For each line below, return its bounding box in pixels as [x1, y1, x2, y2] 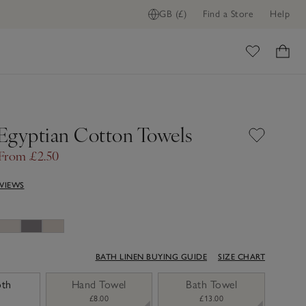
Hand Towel [71, 277, 126, 291]
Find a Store [203, 8, 253, 20]
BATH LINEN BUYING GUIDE [95, 251, 207, 262]
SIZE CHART [218, 251, 265, 262]
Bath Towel [186, 277, 238, 291]
